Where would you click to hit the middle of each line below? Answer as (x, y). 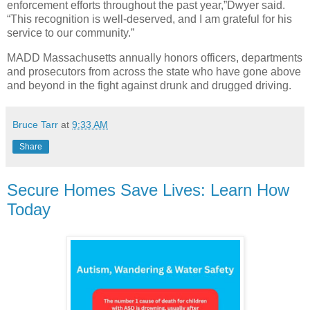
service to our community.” (71, 33)
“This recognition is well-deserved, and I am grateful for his (149, 19)
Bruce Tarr (35, 125)
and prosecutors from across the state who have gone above (154, 72)
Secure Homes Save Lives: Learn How (148, 190)
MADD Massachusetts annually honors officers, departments (155, 58)
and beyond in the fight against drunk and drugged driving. (149, 86)
